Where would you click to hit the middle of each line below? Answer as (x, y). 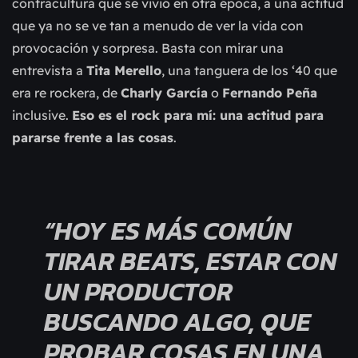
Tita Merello (124, 70)
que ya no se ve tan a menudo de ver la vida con (158, 25)
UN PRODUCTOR (138, 291)
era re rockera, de (66, 92)
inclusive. (42, 115)
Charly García (164, 92)
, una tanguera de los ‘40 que (249, 70)
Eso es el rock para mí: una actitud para (198, 115)
